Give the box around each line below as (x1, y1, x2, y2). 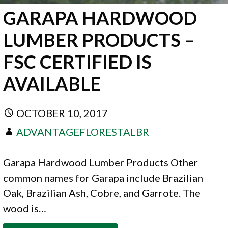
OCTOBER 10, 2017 (16, 106, 108, 119)
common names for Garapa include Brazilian (3, 171, 204, 184)
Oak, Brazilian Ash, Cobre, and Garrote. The (3, 186, 201, 199)
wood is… (3, 202, 47, 214)
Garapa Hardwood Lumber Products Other (3, 156, 198, 168)
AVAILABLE (3, 72, 101, 95)
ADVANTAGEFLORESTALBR (16, 125, 150, 138)
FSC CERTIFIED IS (3, 50, 152, 73)
